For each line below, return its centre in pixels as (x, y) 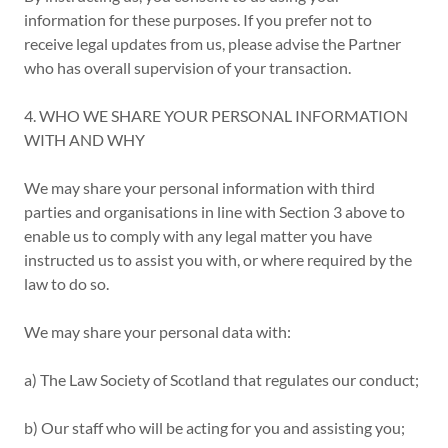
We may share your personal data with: (157, 331)
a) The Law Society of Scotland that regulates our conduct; (221, 379)
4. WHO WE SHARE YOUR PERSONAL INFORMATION (216, 115)
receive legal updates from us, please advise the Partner (212, 43)
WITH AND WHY (86, 139)
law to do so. (66, 283)
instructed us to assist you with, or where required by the (218, 259)
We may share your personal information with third (199, 187)
